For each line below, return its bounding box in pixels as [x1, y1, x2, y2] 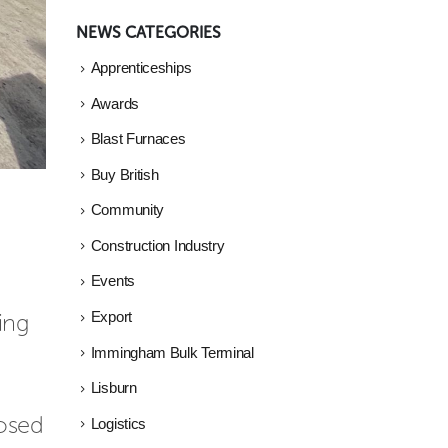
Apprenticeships [90, 59, 192, 76]
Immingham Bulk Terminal [90, 344, 254, 361]
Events [90, 273, 135, 290]
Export [90, 309, 132, 326]
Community [90, 202, 165, 219]
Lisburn [90, 380, 137, 397]
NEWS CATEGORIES [76, 22, 221, 42]
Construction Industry [90, 237, 225, 254]
